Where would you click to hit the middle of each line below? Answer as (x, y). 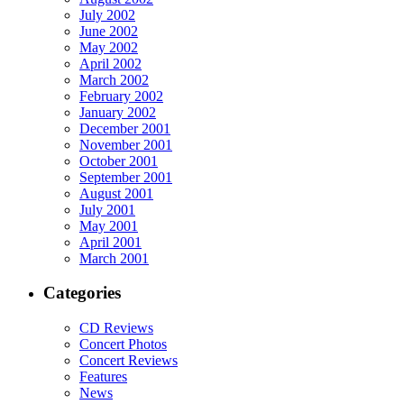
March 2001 (114, 258)
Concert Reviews (129, 360)
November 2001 (126, 144)
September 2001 (126, 177)
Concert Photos (123, 344)
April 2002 (110, 63)
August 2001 (116, 193)
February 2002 (121, 96)
